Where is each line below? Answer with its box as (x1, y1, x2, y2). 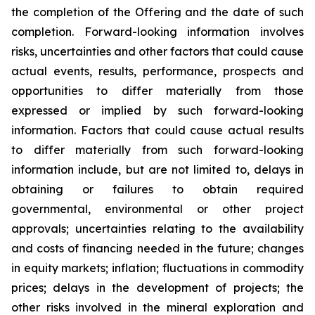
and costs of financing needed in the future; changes (11, 241, 304, 255)
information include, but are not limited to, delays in (11, 162, 304, 176)
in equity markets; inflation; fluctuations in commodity (11, 261, 304, 275)
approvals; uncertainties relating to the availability (11, 221, 304, 236)
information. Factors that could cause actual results (11, 123, 304, 137)
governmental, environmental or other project (11, 202, 304, 216)
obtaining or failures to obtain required (11, 182, 304, 196)
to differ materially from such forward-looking (11, 143, 304, 157)
